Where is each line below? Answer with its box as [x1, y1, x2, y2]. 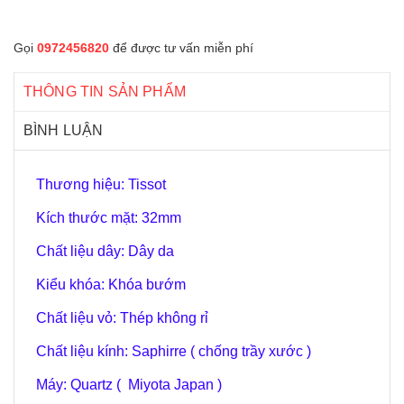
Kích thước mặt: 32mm [36, 210, 181, 225]
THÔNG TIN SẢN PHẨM [23, 84, 186, 99]
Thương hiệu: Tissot [36, 177, 166, 192]
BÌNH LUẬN [23, 123, 104, 138]
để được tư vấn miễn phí [109, 41, 253, 55]
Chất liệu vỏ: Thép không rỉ [36, 310, 208, 326]
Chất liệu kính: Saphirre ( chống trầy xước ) [36, 344, 311, 359]
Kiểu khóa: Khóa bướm [36, 277, 186, 292]
